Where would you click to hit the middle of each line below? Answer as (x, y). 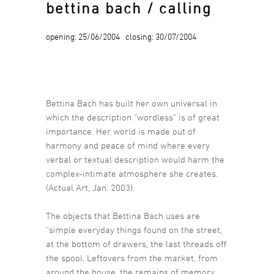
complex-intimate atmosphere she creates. (132, 174)
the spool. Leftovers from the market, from (132, 258)
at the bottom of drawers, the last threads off (136, 244)
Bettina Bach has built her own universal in (131, 103)
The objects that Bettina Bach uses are (123, 216)
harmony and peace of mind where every (128, 146)
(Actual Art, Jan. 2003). (90, 188)
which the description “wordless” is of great (133, 117)
